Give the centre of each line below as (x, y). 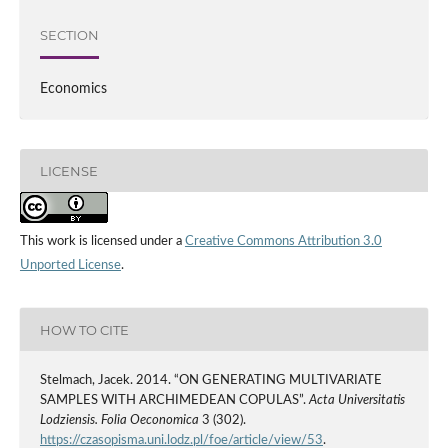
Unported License (70, 266)
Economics (73, 89)
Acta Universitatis (356, 401)
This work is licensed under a (102, 242)
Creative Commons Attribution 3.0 (283, 242)
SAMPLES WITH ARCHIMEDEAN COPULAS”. (174, 401)
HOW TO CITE (84, 329)
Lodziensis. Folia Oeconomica (119, 421)
